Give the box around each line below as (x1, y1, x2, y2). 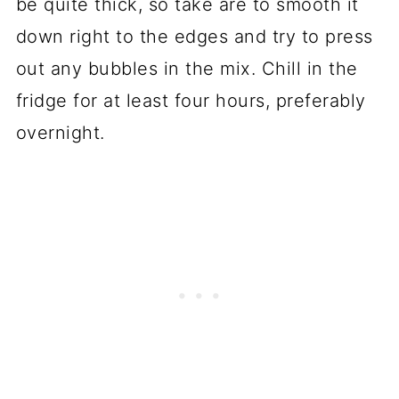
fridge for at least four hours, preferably (15, 90, 366, 112)
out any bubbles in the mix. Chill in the (15, 58, 358, 80)
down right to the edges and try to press (15, 26, 373, 48)
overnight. (15, 122, 105, 144)
